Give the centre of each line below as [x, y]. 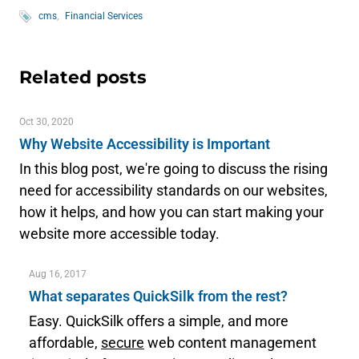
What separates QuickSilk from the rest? [158, 296]
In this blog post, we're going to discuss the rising [173, 169]
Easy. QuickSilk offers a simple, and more [159, 321]
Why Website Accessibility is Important [145, 144]
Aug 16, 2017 [58, 274]
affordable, [65, 343]
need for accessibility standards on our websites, [173, 190]
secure [123, 343]
